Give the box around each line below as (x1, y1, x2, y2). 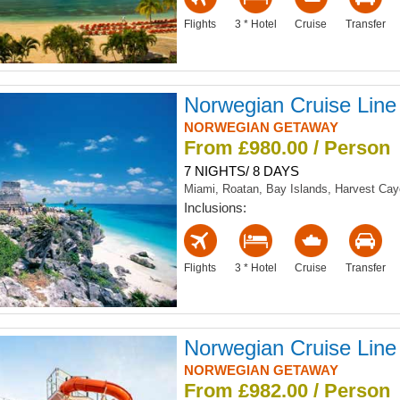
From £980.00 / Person (183, 136, 390, 159)
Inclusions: (183, 199, 246, 215)
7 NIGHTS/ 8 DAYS (183, 162, 299, 179)
